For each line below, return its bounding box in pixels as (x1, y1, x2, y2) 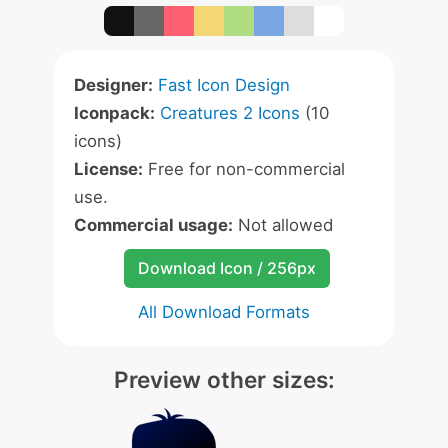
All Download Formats (138, 302, 310, 322)
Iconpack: (74, 103, 155, 123)
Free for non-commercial (143, 159, 345, 179)
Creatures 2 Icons (160, 103, 300, 123)
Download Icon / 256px (137, 258, 316, 278)
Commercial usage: (74, 215, 233, 235)
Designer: (74, 75, 153, 95)
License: (74, 159, 143, 179)
